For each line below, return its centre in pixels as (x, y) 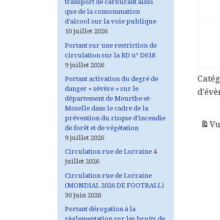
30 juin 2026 (83, 195)
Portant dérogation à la (100, 209)
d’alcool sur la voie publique (110, 22)
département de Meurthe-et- (108, 99)
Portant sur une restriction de (111, 45)
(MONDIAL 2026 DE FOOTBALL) (114, 185)
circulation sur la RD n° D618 (110, 55)
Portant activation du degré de (111, 79)
